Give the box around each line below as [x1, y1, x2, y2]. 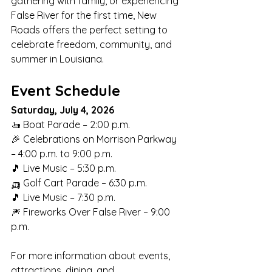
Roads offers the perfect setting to [11, 24, 170, 36]
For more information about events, [11, 250, 172, 262]
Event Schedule [11, 81, 120, 100]
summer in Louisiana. [11, 53, 104, 65]
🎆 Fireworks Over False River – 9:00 [11, 206, 172, 218]
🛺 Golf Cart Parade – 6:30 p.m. [11, 177, 147, 189]
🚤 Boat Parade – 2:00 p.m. [11, 118, 130, 131]
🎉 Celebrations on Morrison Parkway [11, 133, 179, 145]
